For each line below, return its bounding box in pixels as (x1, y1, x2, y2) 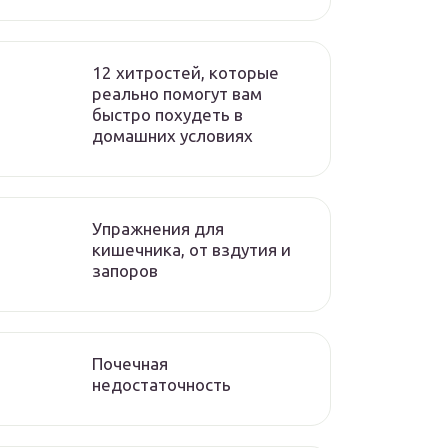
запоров (92, 261, 158, 280)
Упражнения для (92, 219, 224, 238)
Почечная (92, 354, 168, 373)
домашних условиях (92, 126, 253, 145)
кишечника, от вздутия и (92, 240, 291, 259)
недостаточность (92, 375, 231, 394)
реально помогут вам (92, 84, 262, 103)
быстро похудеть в (92, 105, 243, 124)
